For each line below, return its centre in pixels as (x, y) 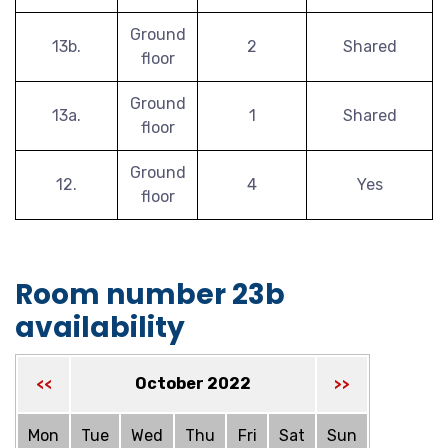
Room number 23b (150, 294)
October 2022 (193, 383)
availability (100, 327)
